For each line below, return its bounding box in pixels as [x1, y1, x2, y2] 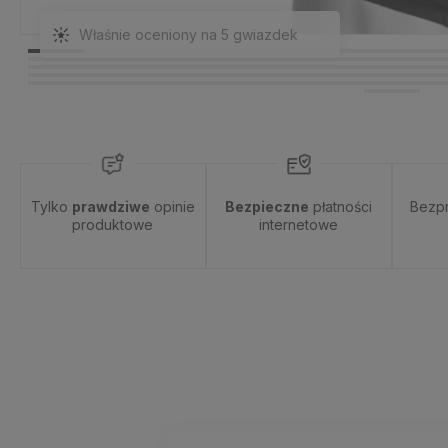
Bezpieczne [225, 198, 310, 215]
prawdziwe [71, 198, 150, 215]
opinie [149, 198, 195, 215]
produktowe [72, 216, 154, 233]
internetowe [259, 216, 339, 233]
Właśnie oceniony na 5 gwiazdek [79, 26, 298, 43]
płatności [309, 198, 373, 215]
